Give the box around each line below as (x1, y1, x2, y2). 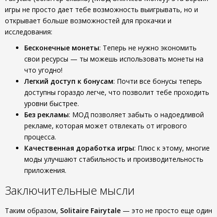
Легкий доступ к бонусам (24, 77, 113, 86)
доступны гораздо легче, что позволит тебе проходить (24, 88, 209, 97)
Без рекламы (24, 110, 69, 119)
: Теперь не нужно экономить (99, 43, 197, 52)
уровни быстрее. (24, 99, 79, 108)
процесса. (24, 132, 56, 141)
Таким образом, (5, 206, 60, 215)
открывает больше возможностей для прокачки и (5, 16, 171, 25)
